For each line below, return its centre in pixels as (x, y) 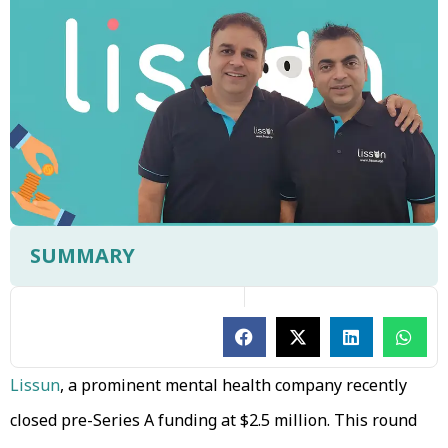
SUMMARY (82, 255)
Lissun (35, 384)
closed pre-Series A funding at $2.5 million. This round (213, 419)
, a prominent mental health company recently (233, 384)
